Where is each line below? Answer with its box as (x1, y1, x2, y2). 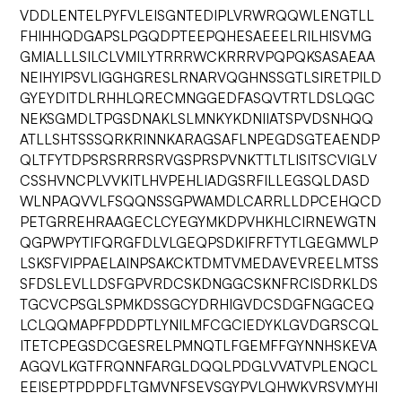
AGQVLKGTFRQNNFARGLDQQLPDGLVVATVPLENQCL (20, 357, 379, 375)
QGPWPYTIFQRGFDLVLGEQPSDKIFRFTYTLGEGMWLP (20, 233, 379, 251)
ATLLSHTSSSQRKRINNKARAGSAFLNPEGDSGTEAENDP (20, 130, 380, 148)
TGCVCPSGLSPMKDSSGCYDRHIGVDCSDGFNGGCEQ (20, 295, 375, 313)
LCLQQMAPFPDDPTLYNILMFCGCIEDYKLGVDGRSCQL (20, 316, 380, 334)
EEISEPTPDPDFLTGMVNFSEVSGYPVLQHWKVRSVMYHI (20, 378, 379, 396)
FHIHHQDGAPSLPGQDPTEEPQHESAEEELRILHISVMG (20, 27, 372, 45)
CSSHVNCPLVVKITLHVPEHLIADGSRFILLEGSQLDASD (20, 171, 371, 189)
